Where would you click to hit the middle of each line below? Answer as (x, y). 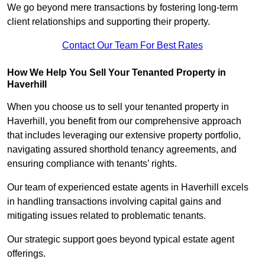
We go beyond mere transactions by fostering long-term (122, 8)
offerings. (28, 254)
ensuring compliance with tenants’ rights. (93, 164)
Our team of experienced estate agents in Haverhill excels (128, 188)
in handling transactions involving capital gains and (114, 202)
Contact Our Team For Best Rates (132, 46)
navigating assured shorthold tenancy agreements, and (122, 150)
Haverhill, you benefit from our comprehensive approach (124, 121)
